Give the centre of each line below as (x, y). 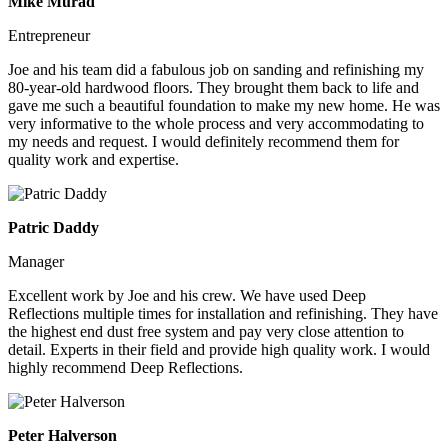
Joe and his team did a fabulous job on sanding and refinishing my (216, 69)
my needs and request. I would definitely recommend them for (203, 141)
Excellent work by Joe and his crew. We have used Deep (187, 295)
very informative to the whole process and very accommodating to (216, 123)
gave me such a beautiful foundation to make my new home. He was (224, 105)
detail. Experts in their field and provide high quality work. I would (219, 349)
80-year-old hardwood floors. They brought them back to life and (213, 87)
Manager (36, 261)
